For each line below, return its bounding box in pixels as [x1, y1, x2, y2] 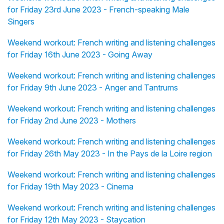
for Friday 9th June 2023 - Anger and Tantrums [7, 82, 178, 92]
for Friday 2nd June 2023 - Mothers [7, 115, 136, 125]
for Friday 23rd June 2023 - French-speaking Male [7, 4, 189, 14]
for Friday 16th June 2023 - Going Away [7, 49, 152, 59]
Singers [7, 16, 34, 26]
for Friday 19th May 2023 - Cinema [7, 181, 133, 191]
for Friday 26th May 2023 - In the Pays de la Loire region [7, 148, 212, 158]
